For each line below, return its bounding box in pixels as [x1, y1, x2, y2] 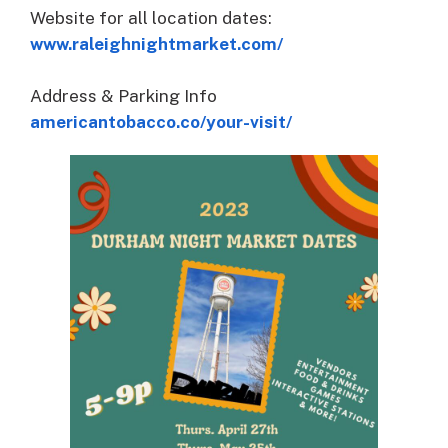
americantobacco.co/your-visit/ [30, 111, 292, 132]
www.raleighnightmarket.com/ [30, 33, 283, 54]
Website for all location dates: [30, 7, 272, 28]
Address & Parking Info [30, 85, 217, 106]
